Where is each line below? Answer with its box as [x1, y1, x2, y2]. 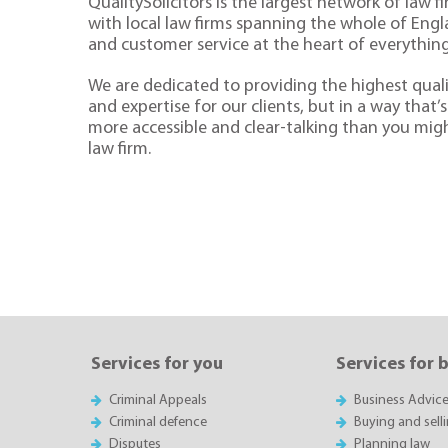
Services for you [91, 354, 223, 374]
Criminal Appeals [109, 393, 208, 409]
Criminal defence [109, 415, 208, 431]
